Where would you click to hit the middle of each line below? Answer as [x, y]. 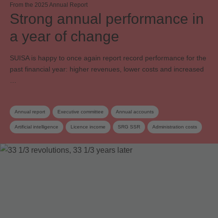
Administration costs [175, 127]
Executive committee [81, 111]
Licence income [88, 127]
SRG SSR [129, 127]
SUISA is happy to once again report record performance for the [108, 58]
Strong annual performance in [107, 18]
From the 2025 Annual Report [49, 5]
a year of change [64, 36]
